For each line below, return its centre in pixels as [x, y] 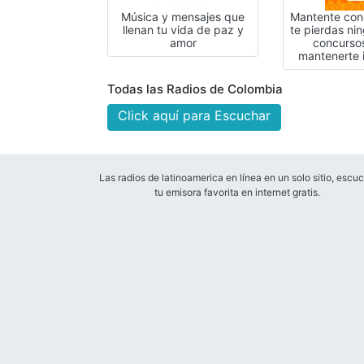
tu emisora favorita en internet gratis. [237, 192]
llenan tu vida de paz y [183, 29]
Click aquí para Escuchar [194, 115]
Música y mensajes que [183, 16]
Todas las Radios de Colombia [195, 89]
